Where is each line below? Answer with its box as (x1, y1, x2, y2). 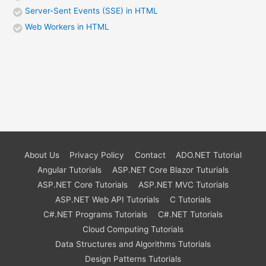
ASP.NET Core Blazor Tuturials (112, 165, 229, 175)
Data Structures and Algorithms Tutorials (55, 239, 211, 249)
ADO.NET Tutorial (176, 150, 242, 160)
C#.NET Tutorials (157, 210, 223, 220)
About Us (24, 150, 59, 160)
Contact (134, 150, 166, 160)
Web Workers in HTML (25, 22, 110, 32)
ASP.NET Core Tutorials (37, 180, 128, 190)
